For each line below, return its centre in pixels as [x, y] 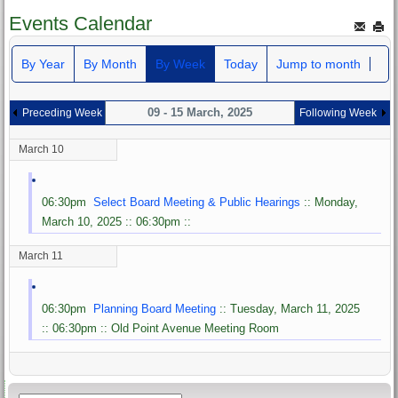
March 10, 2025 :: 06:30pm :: [119, 221]
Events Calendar [81, 23]
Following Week [338, 112]
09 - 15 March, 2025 [200, 112]
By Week [180, 64]
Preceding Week [62, 112]
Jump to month [318, 64]
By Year [43, 64]
